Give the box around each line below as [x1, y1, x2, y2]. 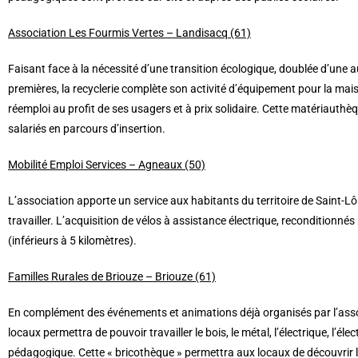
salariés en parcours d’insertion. [8, 122, 165, 136]
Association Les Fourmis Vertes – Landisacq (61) [8, 26, 251, 40]
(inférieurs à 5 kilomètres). [8, 234, 137, 248]
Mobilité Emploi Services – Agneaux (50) [8, 158, 205, 172]
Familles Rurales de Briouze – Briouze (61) [8, 270, 216, 284]
